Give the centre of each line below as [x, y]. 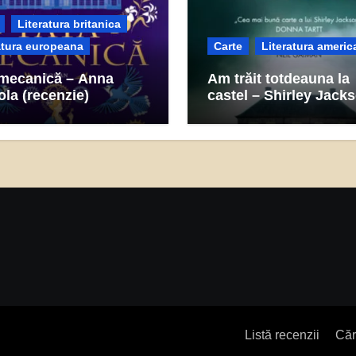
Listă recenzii [282, 335]
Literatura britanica [69, 24]
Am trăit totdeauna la [279, 79]
